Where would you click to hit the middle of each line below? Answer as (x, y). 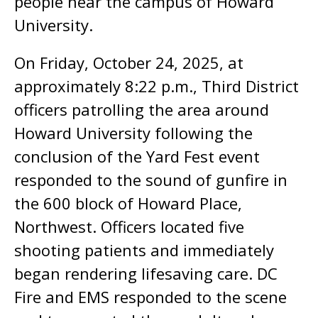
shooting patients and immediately (144, 250)
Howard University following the (133, 133)
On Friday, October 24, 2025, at (129, 62)
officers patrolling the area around (142, 109)
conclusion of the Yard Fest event (137, 156)
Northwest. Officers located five (129, 226)
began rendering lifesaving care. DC (146, 273)
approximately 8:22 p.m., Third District (157, 86)
